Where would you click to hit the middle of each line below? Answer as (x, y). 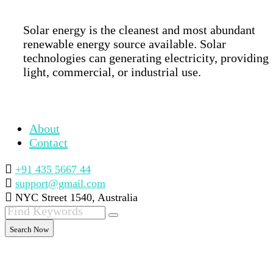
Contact (48, 143)
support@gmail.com (60, 184)
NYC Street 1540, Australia (76, 198)
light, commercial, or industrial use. (112, 72)
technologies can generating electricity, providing (146, 58)
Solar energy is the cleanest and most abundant (139, 30)
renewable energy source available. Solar (125, 44)
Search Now (29, 230)
